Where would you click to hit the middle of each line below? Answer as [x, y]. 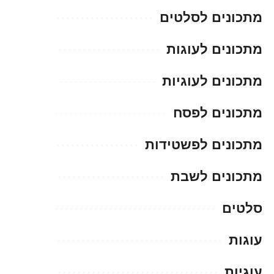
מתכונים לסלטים [211, 17]
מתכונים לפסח [218, 113]
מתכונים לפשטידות [204, 144]
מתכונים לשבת [217, 176]
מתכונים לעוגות [214, 49]
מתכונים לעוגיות [212, 81]
